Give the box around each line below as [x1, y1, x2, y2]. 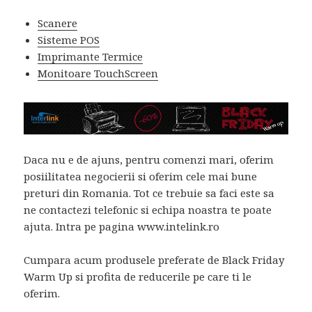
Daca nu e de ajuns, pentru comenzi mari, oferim [24, 153, 274, 167]
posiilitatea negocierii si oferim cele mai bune [24, 169, 258, 184]
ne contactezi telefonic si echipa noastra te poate [24, 203, 272, 217]
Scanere [38, 15, 78, 30]
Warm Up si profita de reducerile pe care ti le [24, 270, 252, 284]
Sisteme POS [38, 32, 100, 47]
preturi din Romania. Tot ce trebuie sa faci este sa [24, 186, 275, 201]
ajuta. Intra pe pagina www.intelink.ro [24, 219, 220, 234]
